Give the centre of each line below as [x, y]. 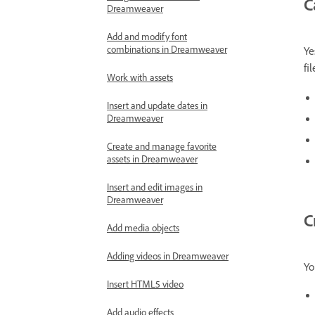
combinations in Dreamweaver [167, 49]
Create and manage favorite [162, 146]
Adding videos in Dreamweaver [168, 256]
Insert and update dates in [157, 105]
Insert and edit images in [155, 187]
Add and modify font [147, 36]
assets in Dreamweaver [152, 159]
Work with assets [140, 77]
